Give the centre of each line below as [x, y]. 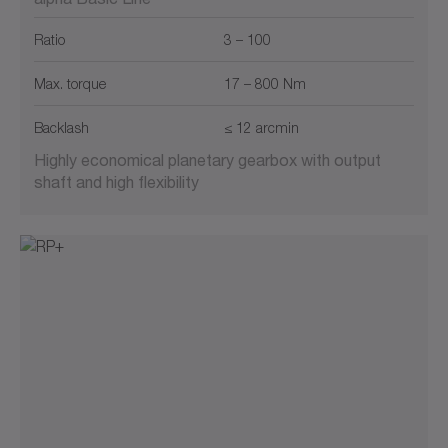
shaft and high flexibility [116, 182]
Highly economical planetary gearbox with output [207, 160]
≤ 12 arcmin [261, 128]
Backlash [61, 128]
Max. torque [70, 84]
